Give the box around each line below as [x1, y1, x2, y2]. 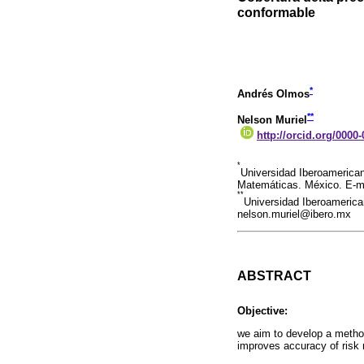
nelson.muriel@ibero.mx [237, 207, 351, 220]
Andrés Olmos [237, 88, 310, 101]
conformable [237, 5, 315, 20]
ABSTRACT [237, 269, 311, 284]
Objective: [237, 304, 288, 317]
